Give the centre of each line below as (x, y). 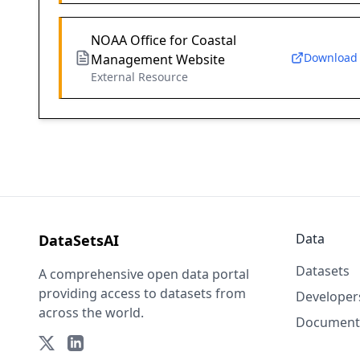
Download (330, 58)
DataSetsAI (79, 241)
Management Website (158, 60)
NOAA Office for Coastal (164, 41)
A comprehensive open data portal (144, 274)
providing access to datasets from (142, 294)
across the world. (91, 313)
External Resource (139, 77)
